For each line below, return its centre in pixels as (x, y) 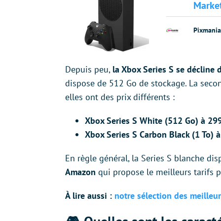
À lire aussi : (90, 196)
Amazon (82, 172)
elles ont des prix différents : (121, 97)
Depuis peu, (89, 70)
